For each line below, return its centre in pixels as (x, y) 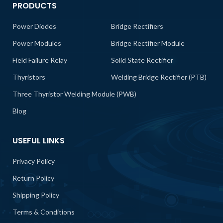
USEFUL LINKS (39, 141)
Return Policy (33, 178)
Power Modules (37, 43)
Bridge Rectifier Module (148, 43)
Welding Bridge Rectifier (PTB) (159, 77)
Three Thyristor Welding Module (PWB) (74, 94)
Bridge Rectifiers (137, 26)
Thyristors (29, 77)
